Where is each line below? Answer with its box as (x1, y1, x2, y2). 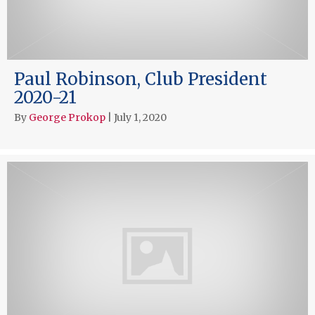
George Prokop (29, 110, 105, 124)
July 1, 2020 (114, 110, 167, 124)
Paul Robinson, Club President (14, 67, 267, 90)
